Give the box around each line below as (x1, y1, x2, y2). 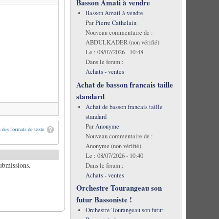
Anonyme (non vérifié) (85, 141, 141, 150)
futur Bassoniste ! (76, 194, 132, 205)
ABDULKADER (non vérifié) (85, 38, 159, 47)
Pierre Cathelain (95, 19, 136, 27)
